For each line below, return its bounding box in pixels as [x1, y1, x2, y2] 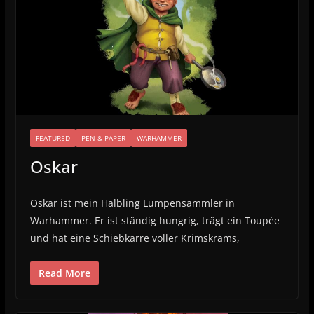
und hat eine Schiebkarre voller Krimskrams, [29, 231, 240, 245]
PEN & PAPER [81, 132, 125, 143]
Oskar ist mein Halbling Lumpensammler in [29, 196, 235, 210]
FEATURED [35, 132, 70, 143]
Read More [38, 266, 90, 280]
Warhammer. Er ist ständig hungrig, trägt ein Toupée [29, 213, 280, 227]
